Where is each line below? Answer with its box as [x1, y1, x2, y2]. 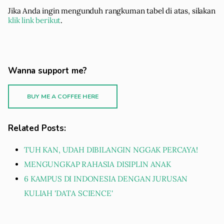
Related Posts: [8, 122, 66, 134]
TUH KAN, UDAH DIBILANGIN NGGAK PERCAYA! [24, 144, 198, 154]
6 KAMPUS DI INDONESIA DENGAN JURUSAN [24, 173, 188, 183]
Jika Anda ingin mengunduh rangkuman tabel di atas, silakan [8, 5, 215, 15]
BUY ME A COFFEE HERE [27, 92, 98, 100]
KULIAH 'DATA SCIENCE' [24, 188, 113, 198]
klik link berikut [8, 15, 61, 25]
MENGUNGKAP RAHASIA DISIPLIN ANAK [24, 159, 171, 169]
